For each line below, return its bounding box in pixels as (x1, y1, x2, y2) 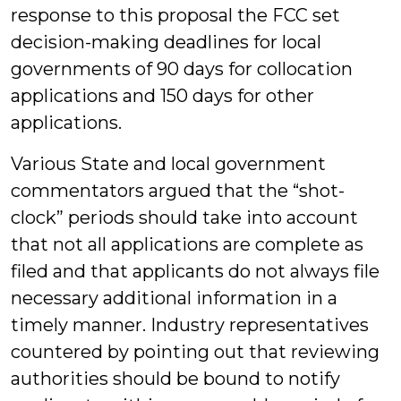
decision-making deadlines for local (11, 31, 321, 53)
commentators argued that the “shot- (11, 180, 345, 201)
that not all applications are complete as (11, 234, 363, 255)
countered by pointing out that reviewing (11, 341, 380, 363)
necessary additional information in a (11, 287, 337, 309)
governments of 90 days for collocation (11, 58, 353, 80)
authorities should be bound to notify (11, 368, 340, 389)
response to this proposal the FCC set (11, 4, 340, 26)
